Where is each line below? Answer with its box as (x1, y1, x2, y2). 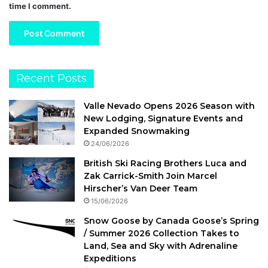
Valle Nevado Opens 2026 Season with (84, 100, 255, 111)
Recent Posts (16, 71, 87, 85)
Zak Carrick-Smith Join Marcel (84, 170, 217, 181)
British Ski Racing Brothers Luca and (84, 157, 246, 169)
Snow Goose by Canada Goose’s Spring (84, 215, 259, 226)
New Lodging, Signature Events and (84, 112, 243, 124)
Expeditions (84, 252, 136, 264)
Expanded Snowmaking (84, 125, 190, 136)
